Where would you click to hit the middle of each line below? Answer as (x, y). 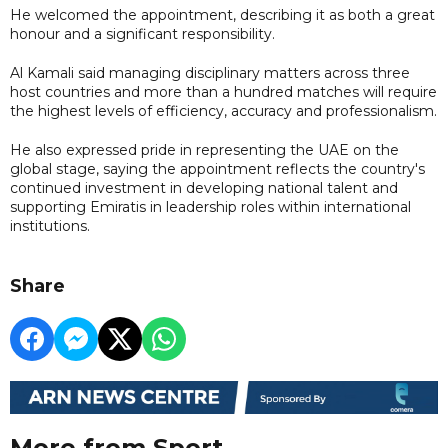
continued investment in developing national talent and (204, 187)
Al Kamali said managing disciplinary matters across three (210, 72)
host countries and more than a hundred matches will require (223, 91)
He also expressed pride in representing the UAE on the (204, 149)
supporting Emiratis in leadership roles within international (210, 206)
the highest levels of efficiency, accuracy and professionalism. (223, 110)
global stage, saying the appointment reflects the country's (217, 168)
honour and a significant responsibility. (142, 33)
